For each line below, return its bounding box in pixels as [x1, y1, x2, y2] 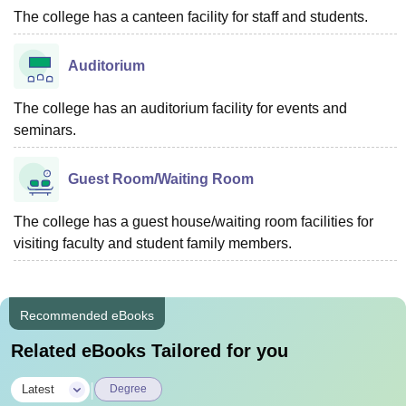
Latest [22, 382, 54, 396]
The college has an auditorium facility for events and [14, 101, 347, 116]
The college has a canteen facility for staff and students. [14, 9, 368, 24]
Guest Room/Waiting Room [68, 171, 254, 187]
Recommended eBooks [20, 308, 154, 323]
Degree [110, 382, 147, 395]
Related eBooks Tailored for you [11, 341, 288, 361]
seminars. [14, 122, 76, 138]
